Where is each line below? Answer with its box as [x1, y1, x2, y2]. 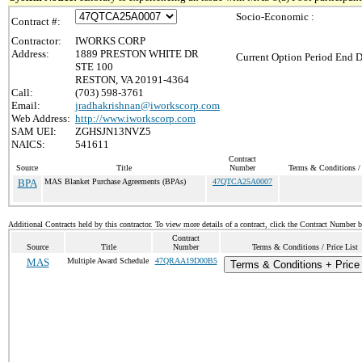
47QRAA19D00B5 [154, 256, 217, 265]
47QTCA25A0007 [213, 177, 272, 186]
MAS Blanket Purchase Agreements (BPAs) [44, 177, 186, 186]
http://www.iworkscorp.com [75, 112, 196, 124]
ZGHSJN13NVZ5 [75, 125, 151, 137]
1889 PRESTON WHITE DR [75, 48, 199, 60]
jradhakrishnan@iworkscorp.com [75, 99, 220, 112]
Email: [11, 99, 40, 112]
